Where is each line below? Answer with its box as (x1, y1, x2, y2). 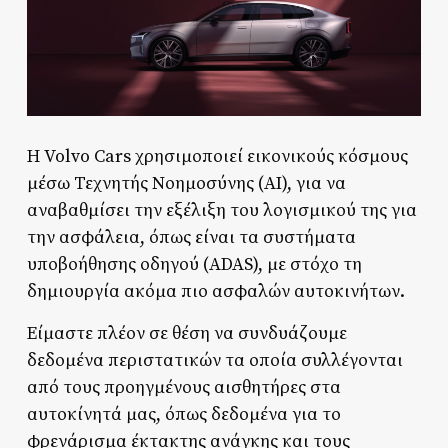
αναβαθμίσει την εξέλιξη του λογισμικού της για (26, 198, 417, 222)
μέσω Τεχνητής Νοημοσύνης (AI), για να (26, 171, 346, 195)
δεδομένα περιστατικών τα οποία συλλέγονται (26, 348, 403, 372)
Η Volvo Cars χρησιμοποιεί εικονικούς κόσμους (26, 144, 408, 168)
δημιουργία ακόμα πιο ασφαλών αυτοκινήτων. (26, 279, 405, 303)
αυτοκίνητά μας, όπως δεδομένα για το (26, 402, 341, 426)
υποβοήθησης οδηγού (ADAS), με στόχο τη (26, 252, 362, 276)
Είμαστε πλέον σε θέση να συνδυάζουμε (26, 321, 347, 345)
